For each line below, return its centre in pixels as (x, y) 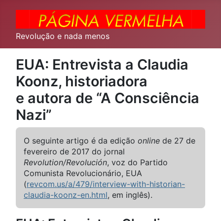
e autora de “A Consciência (108, 98)
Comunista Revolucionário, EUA (83, 173)
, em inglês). (130, 195)
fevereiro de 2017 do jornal (74, 151)
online (149, 141)
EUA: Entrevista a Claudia (102, 64)
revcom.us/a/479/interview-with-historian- (106, 184)
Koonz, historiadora (82, 81)
